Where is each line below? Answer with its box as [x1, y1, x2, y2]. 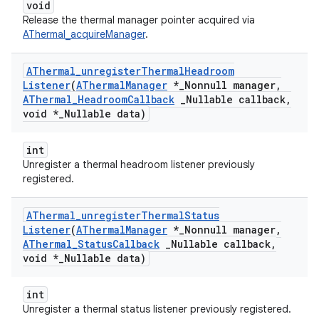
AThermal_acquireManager [23, 28, 145, 41]
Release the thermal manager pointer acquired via [23, 14, 255, 26]
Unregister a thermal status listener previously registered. [23, 303, 291, 315]
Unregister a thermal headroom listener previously [23, 158, 255, 171]
